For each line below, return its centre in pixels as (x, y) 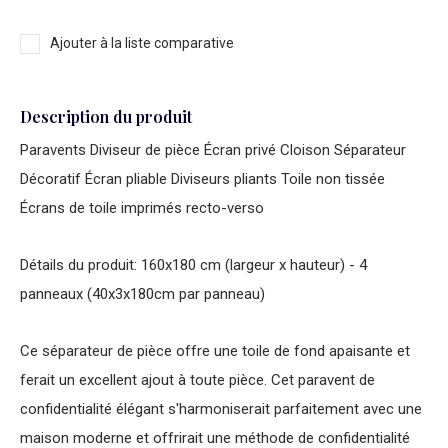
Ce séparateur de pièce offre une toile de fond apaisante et (215, 351)
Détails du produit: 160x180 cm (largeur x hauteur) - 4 (193, 265)
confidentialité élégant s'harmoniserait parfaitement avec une (221, 409)
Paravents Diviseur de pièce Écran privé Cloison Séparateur (213, 150)
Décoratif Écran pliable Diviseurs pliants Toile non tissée (202, 179)
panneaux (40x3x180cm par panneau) (142, 294)
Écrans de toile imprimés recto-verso (142, 208)
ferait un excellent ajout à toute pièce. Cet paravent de (197, 380)
